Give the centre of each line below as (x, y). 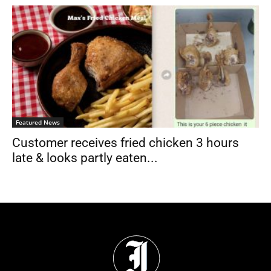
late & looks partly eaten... (85, 158)
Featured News (38, 122)
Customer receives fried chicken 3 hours (126, 142)
